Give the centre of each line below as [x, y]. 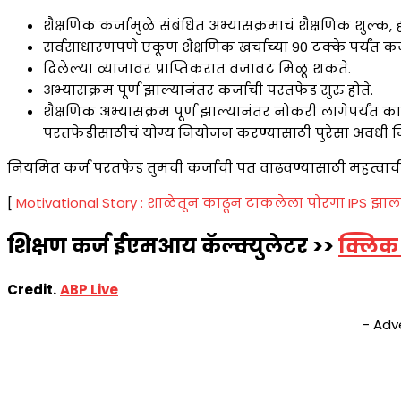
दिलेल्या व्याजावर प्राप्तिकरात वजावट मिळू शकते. [197, 68]
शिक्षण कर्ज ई [67, 247]
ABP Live [89, 290]
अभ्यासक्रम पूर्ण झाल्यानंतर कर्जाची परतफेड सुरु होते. [208, 90]
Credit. [32, 290]
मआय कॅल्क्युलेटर [226, 247]
